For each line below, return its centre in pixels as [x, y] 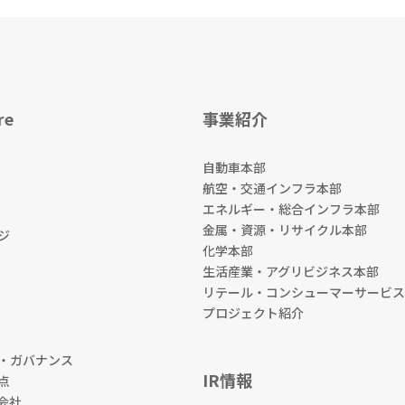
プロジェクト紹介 [253, 312]
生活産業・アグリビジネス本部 [291, 271]
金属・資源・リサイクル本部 [285, 229]
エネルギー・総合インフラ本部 [291, 208]
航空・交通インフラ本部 [272, 188]
